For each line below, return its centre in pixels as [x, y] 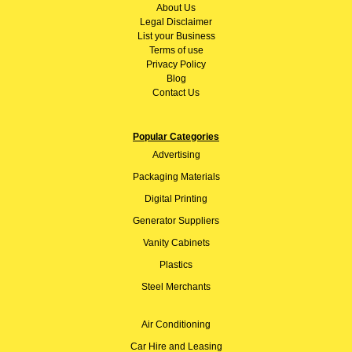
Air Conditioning [176, 324]
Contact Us [176, 92]
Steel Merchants [176, 286]
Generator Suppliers [176, 220]
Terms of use [176, 50]
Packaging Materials [176, 176]
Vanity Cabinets [176, 242]
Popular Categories [176, 136]
